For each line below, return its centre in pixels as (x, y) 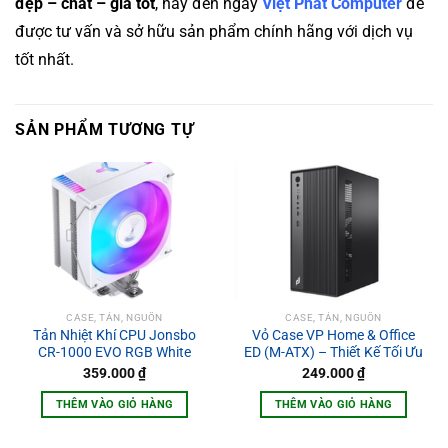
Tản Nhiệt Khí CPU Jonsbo (114, 334)
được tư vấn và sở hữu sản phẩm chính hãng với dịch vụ (214, 31)
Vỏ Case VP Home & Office (333, 334)
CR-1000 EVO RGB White (114, 351)
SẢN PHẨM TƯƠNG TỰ (104, 129)
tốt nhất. (44, 59)
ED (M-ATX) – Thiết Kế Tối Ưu (333, 351)
